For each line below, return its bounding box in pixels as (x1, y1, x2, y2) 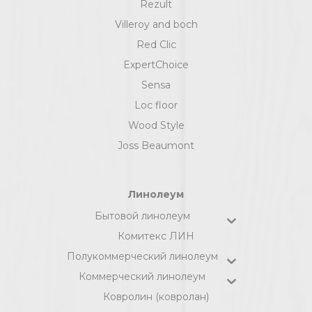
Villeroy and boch (114, 18, 198, 31)
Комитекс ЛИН (118, 230, 194, 243)
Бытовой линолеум (94, 210, 190, 223)
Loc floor (134, 99, 178, 112)
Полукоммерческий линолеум (66, 250, 218, 263)
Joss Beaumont (118, 139, 194, 153)
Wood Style (127, 119, 185, 132)
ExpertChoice (123, 58, 189, 72)
